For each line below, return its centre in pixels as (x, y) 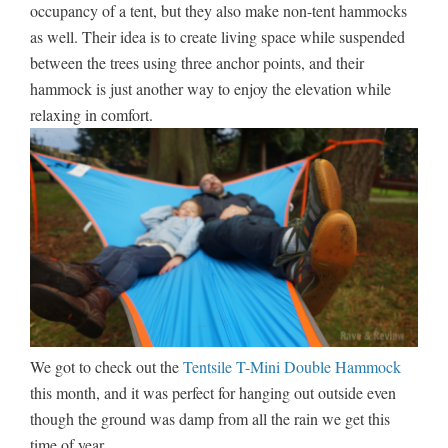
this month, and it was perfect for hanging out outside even (213, 392)
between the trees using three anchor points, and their (197, 62)
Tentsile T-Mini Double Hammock (292, 366)
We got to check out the (106, 366)
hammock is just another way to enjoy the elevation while (210, 88)
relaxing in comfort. (91, 114)
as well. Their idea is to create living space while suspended (217, 36)
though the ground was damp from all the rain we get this (210, 418)
